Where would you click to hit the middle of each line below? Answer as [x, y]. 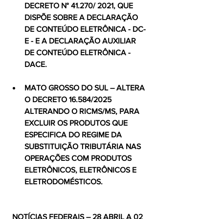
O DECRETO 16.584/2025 [69, 99]
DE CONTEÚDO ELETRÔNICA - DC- [85, 29]
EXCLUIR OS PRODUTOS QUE [77, 123]
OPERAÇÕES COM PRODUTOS [79, 158]
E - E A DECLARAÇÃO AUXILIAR [81, 41]
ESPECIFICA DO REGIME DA [74, 135]
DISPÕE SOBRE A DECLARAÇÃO [82, 17]
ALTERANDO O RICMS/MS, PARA [83, 111]
